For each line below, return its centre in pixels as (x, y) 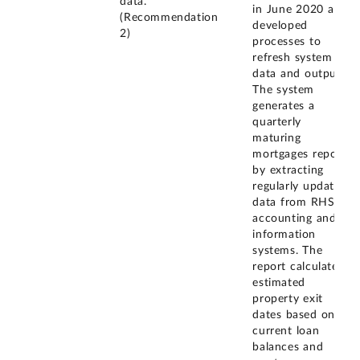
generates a (284, 106)
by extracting (288, 171)
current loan (286, 331)
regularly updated (300, 187)
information (284, 235)
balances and (288, 348)
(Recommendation (169, 17)
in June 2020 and (300, 10)
